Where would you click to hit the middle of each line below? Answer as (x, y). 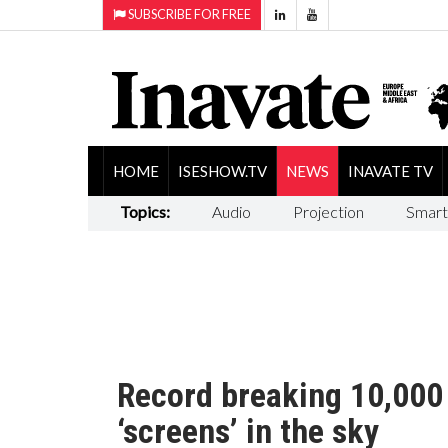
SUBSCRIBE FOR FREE (188, 14)
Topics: (144, 211)
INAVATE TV (390, 170)
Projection (328, 211)
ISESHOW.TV (222, 170)
